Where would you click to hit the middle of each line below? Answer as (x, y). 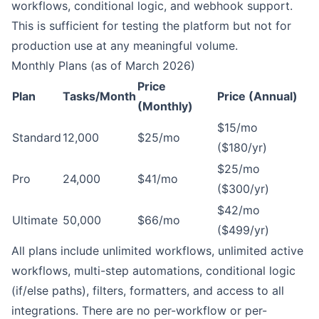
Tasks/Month (99, 96)
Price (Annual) (257, 96)
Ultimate (35, 220)
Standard (37, 137)
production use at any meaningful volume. (125, 46)
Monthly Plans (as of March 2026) (103, 66)
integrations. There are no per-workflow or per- (139, 310)
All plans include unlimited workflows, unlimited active (157, 251)
